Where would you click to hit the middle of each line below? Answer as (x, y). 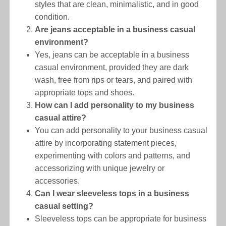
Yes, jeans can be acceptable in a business (112, 55)
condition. (52, 17)
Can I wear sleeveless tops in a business (112, 194)
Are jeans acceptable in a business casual (115, 30)
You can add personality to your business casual (121, 131)
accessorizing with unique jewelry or (100, 168)
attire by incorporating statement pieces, (106, 143)
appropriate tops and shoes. (85, 93)
